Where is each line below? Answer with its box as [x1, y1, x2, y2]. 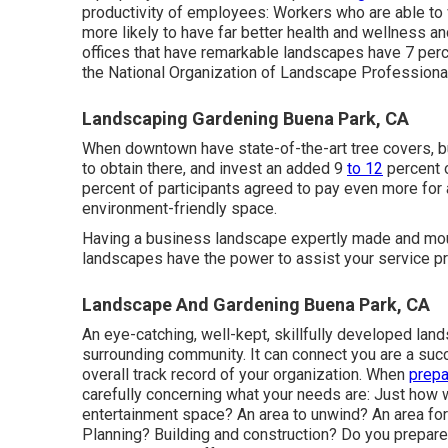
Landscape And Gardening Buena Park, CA [82, 294, 430, 316]
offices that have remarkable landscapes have [82, 43, 405, 63]
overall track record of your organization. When [82, 365, 409, 385]
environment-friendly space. [82, 199, 277, 219]
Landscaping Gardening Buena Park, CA [82, 108, 409, 130]
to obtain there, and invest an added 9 [82, 159, 347, 179]
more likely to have [82, 23, 218, 43]
